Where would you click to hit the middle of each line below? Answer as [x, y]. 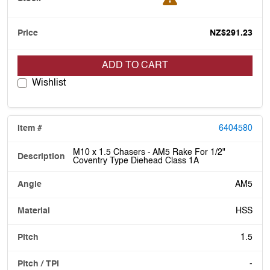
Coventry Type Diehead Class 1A [136, 161]
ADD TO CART [135, 65]
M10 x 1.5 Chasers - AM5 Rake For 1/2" [149, 152]
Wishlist [49, 83]
